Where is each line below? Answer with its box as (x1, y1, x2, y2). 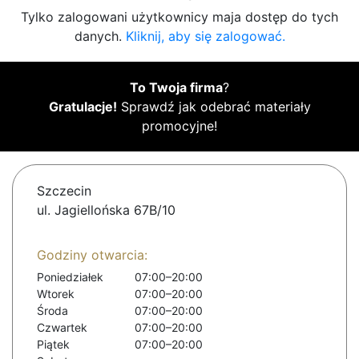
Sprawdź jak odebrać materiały (116, 99, 311, 115)
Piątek (37, 337, 70, 352)
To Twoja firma (130, 79, 223, 96)
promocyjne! (142, 118, 217, 135)
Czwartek (37, 321, 87, 335)
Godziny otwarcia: (37, 247, 147, 264)
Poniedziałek (37, 270, 103, 284)
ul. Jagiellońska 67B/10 (37, 202, 175, 219)
